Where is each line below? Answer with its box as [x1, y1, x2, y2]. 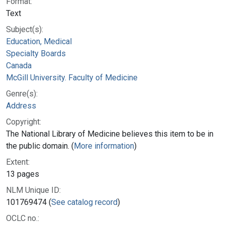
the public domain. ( [6, 141, 74, 151]
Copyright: [6, 117, 41, 127]
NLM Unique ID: [6, 185, 61, 195]
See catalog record [51, 197, 118, 207]
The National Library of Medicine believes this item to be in [6, 129, 213, 139]
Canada [6, 60, 32, 70]
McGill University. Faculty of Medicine [6, 72, 138, 82]
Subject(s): [6, 24, 43, 34]
